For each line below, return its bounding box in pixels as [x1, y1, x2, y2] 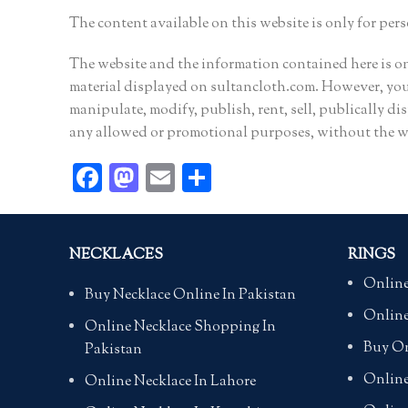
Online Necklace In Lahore [85, 372, 256, 393]
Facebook [102, 157, 220, 199]
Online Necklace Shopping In [85, 317, 276, 339]
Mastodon [138, 157, 266, 199]
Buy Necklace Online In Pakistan [85, 285, 296, 307]
